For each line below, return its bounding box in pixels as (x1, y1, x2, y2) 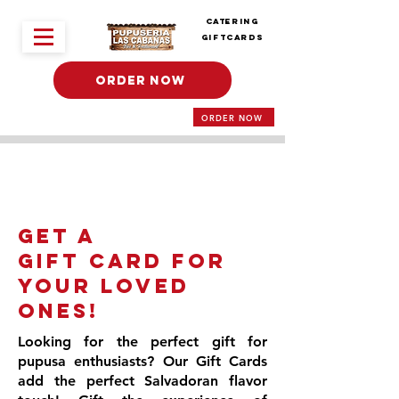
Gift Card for (18, 248, 226, 273)
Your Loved (18, 273, 190, 298)
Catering (205, 16, 259, 26)
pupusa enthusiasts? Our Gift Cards (18, 353, 267, 370)
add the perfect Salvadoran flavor (18, 372, 267, 389)
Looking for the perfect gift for (18, 333, 267, 350)
